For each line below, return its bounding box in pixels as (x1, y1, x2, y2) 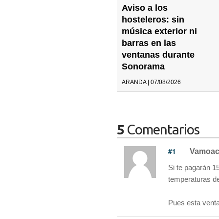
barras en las (122, 38, 176, 48)
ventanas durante (122, 49, 195, 60)
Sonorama (122, 61, 165, 71)
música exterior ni (122, 26, 197, 36)
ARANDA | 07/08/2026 (122, 78, 181, 86)
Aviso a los (122, 2, 168, 13)
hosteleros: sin (122, 14, 184, 24)
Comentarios (124, 121, 199, 137)
